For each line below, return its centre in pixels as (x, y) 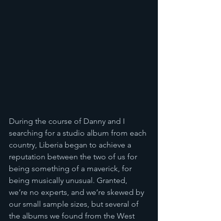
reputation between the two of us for (74, 157)
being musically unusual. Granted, (69, 180)
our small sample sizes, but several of (75, 204)
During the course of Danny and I (68, 121)
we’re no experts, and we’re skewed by (77, 192)
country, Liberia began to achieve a (71, 145)
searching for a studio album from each (79, 133)
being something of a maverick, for (71, 168)
